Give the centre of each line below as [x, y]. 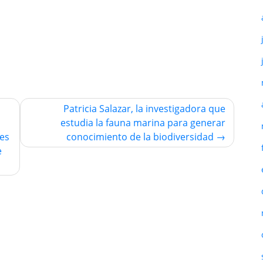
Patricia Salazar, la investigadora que [144, 108]
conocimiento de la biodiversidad [140, 136]
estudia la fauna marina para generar [143, 122]
